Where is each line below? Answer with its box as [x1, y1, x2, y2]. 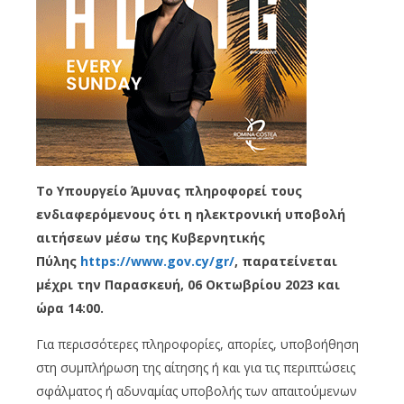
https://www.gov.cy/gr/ [80, 252, 234, 270]
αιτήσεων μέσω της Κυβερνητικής [36, 228, 265, 246]
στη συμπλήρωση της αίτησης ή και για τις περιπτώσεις [36, 358, 355, 376]
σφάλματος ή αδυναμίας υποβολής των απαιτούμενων [36, 381, 357, 399]
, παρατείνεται [234, 252, 337, 270]
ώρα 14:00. [36, 298, 104, 317]
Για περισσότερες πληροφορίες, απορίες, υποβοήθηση [36, 335, 359, 353]
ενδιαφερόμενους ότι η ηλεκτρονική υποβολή [36, 205, 345, 223]
